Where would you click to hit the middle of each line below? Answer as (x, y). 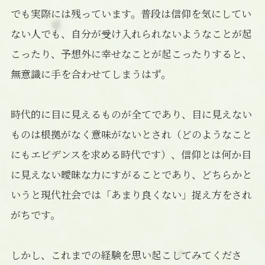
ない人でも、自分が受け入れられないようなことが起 (131, 33)
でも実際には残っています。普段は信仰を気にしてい (131, 13)
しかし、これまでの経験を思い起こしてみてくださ (126, 255)
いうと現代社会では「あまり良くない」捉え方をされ (131, 194)
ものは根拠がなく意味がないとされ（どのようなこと (131, 134)
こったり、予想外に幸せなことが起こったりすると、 (131, 53)
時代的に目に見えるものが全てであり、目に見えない (131, 114)
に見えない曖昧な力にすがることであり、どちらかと (131, 174)
